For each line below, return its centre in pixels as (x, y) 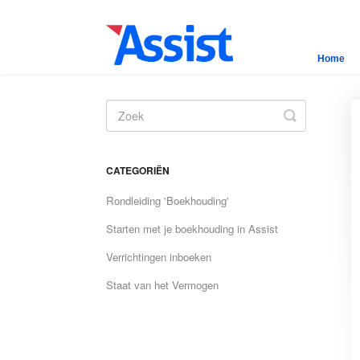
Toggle (311, 115)
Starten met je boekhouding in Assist (192, 229)
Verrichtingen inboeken (159, 257)
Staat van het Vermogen (162, 285)
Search (313, 128)
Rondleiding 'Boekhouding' (168, 200)
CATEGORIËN (138, 170)
